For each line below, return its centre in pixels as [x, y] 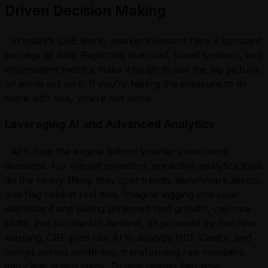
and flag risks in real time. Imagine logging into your [121, 194]
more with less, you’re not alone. [83, 98]
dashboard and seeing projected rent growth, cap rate [128, 208]
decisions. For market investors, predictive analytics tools [134, 165]
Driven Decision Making [86, 10]
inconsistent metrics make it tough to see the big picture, [133, 69]
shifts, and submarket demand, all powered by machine [130, 223]
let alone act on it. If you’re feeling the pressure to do [126, 83]
